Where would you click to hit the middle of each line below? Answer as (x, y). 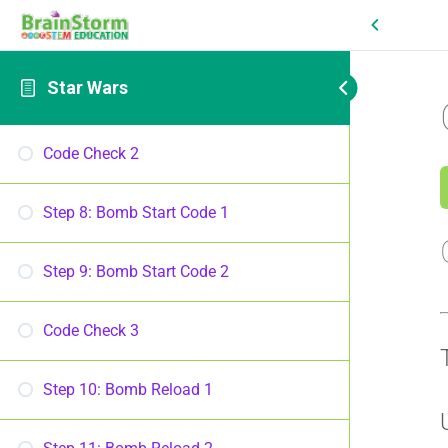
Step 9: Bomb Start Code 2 (136, 271)
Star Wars (87, 87)
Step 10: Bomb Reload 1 (128, 389)
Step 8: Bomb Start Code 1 (136, 212)
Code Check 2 (91, 153)
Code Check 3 (91, 330)
